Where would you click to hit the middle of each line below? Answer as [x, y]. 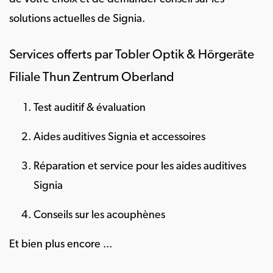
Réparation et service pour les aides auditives [140, 167]
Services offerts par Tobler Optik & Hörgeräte [132, 55]
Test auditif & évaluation [90, 108]
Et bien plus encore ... [61, 245]
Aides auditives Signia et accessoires [119, 137]
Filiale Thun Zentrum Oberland [92, 78]
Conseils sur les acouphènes [99, 215]
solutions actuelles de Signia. [77, 19]
